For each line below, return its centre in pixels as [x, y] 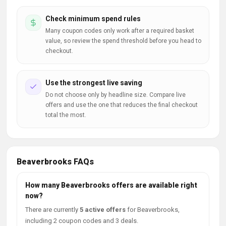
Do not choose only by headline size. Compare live [116, 95]
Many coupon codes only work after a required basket [120, 31]
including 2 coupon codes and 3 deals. [82, 221]
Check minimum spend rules [93, 19]
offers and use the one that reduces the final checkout [122, 105]
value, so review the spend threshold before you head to [123, 41]
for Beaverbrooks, [153, 210]
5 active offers [103, 210]
